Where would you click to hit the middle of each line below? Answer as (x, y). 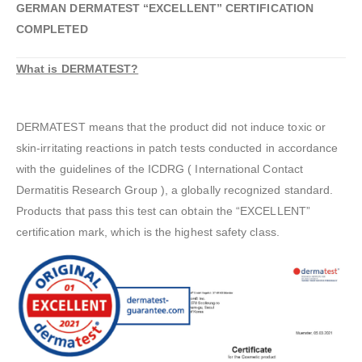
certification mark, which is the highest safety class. (148, 232)
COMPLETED (52, 29)
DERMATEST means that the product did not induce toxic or (171, 127)
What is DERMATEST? (78, 69)
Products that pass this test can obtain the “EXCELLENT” (163, 211)
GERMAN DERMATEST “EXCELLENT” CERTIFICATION (165, 8)
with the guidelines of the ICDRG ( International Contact (160, 169)
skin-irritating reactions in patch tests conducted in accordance (177, 148)
